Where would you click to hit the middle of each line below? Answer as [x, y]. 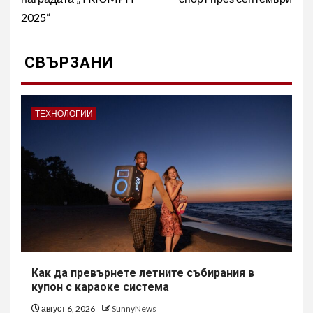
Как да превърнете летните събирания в [143, 273]
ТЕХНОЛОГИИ [64, 114]
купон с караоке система [100, 287]
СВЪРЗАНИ [69, 63]
